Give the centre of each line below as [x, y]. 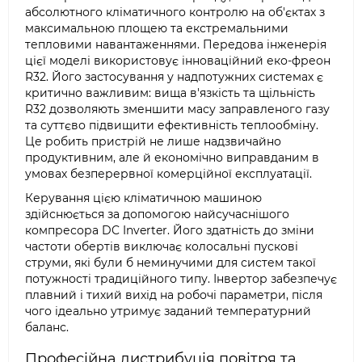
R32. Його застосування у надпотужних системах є [174, 77]
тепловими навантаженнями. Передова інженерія [176, 44]
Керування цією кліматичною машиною [143, 198]
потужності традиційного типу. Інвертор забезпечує [181, 279]
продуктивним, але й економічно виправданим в [172, 158]
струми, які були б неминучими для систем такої [170, 263]
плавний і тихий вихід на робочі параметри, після [174, 295]
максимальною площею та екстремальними [157, 28]
